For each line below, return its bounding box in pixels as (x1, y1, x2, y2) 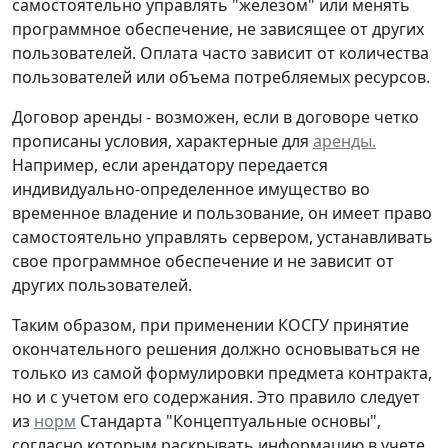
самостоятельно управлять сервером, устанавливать (12, 226, 433, 249)
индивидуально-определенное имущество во (12, 178, 370, 201)
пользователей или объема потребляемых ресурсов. (12, 66, 430, 89)
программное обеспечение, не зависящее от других (12, 18, 424, 41)
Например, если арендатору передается (12, 154, 328, 177)
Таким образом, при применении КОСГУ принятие (12, 314, 409, 337)
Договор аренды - (12, 106, 155, 129)
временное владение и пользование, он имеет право (12, 202, 432, 225)
